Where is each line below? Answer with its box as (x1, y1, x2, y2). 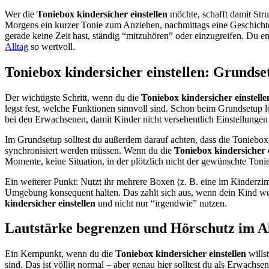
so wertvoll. (28, 41, 75, 52)
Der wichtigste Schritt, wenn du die (5, 92, 141, 103)
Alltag (5, 41, 28, 52)
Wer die (5, 8, 37, 19)
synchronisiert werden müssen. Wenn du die (5, 145, 174, 156)
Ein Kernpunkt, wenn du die (5, 249, 115, 259)
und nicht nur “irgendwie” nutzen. (95, 198, 227, 208)
